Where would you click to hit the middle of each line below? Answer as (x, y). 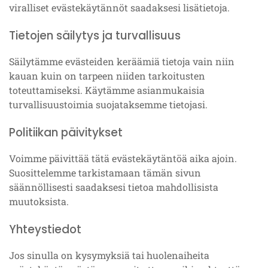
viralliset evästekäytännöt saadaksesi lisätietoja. (119, 7)
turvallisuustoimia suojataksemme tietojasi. (108, 104)
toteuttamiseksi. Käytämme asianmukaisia (107, 90)
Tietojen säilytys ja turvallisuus (95, 36)
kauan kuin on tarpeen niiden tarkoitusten (107, 76)
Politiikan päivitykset (66, 133)
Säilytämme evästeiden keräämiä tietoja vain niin (122, 61)
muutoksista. (39, 201)
